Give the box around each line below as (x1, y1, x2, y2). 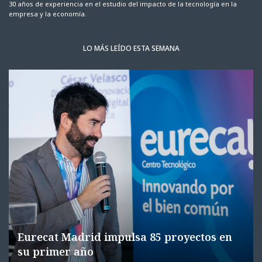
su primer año (18, 244, 94, 259)
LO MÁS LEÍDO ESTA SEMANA (82, 43, 180, 54)
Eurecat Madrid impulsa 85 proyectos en (18, 230, 232, 244)
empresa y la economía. (9, 9, 87, 19)
